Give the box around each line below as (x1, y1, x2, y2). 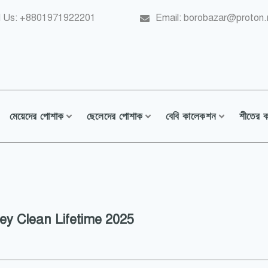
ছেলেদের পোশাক (86, 111, 143, 122)
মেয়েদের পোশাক (9, 111, 64, 122)
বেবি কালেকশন (165, 111, 217, 122)
